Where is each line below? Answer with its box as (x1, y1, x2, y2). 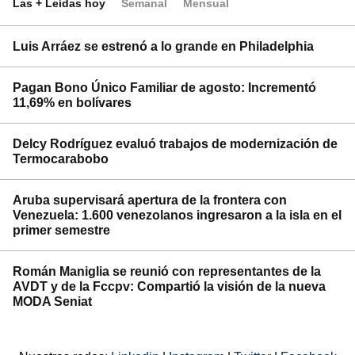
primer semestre (13, 223, 110, 237)
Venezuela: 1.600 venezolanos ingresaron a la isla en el (13, 208, 342, 222)
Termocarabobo (13, 152, 109, 166)
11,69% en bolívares (13, 96, 132, 109)
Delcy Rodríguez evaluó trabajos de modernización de (13, 137, 338, 151)
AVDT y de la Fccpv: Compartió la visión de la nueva (13, 280, 326, 293)
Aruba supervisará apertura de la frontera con (13, 193, 287, 207)
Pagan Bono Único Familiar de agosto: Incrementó (13, 81, 316, 94)
